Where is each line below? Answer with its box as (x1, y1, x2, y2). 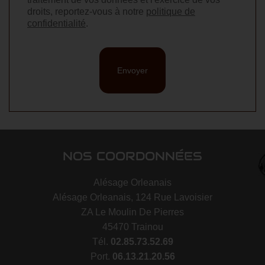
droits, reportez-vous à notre (27, 7, 146, 17)
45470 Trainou (102, 222, 163, 232)
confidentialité (27, 18, 86, 29)
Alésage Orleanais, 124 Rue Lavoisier (53, 192, 212, 203)
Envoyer (117, 66, 148, 76)
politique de (146, 7, 195, 17)
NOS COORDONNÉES (63, 148, 202, 164)
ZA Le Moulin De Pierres (81, 207, 184, 218)
